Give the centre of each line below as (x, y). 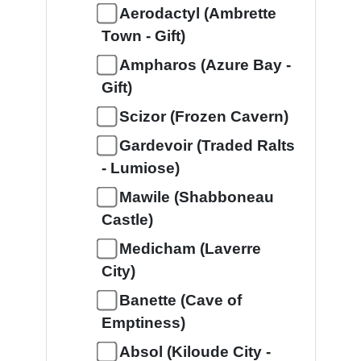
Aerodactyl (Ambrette (197, 13)
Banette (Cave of (180, 300)
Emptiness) (143, 323)
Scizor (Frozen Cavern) (203, 116)
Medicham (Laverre (190, 249)
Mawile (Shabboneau (196, 197)
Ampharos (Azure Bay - (205, 65)
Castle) (127, 220)
